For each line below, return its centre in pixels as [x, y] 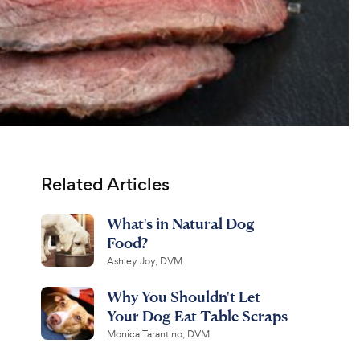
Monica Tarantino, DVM [158, 334]
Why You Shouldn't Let [183, 296]
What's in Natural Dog [180, 223]
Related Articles [105, 184]
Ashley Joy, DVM [144, 261]
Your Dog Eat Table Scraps [197, 315]
